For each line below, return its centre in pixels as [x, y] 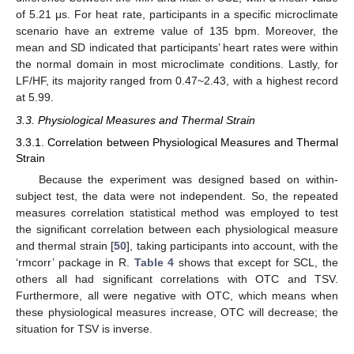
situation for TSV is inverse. [84, 328]
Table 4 [154, 262]
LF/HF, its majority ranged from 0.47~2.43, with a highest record [177, 81]
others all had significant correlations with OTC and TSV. [177, 279]
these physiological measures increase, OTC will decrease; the [177, 312]
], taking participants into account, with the [233, 245]
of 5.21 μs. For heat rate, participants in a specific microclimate [177, 15]
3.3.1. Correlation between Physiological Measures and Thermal [177, 142]
